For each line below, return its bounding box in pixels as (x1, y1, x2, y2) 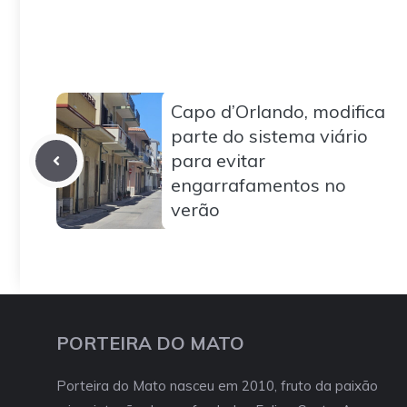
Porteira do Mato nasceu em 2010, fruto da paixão (56, 377, 378, 395)
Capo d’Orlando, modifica (171, 100, 385, 124)
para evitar (171, 149, 265, 173)
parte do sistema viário (171, 124, 368, 148)
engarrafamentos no (171, 174, 346, 197)
